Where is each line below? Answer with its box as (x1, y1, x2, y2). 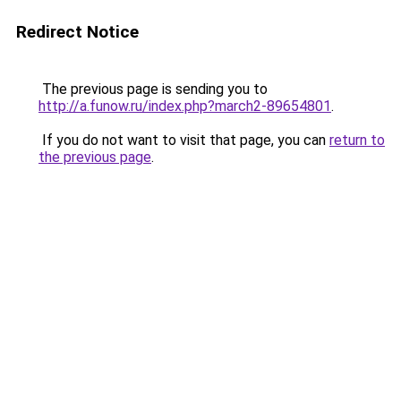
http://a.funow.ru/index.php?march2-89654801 (38, 98, 331, 115)
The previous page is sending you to (38, 81, 268, 98)
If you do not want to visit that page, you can (38, 132, 329, 149)
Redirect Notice (16, 21, 139, 42)
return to (329, 132, 385, 149)
